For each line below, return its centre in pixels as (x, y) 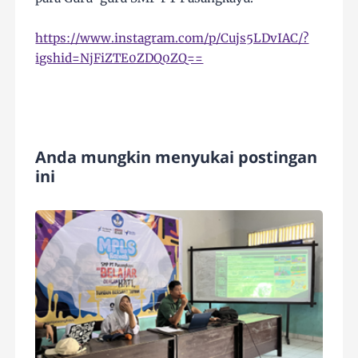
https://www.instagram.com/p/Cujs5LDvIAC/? (172, 38)
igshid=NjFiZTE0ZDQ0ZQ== (119, 58)
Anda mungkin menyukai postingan (177, 157)
